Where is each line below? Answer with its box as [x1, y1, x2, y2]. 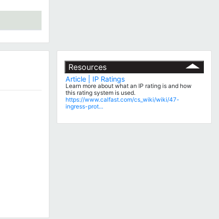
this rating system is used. [66, 88, 136, 96]
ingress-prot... [66, 102, 104, 110]
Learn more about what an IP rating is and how [66, 82, 192, 89]
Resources [68, 62, 107, 72]
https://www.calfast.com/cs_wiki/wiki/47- [66, 95, 180, 103]
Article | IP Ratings [66, 74, 126, 83]
